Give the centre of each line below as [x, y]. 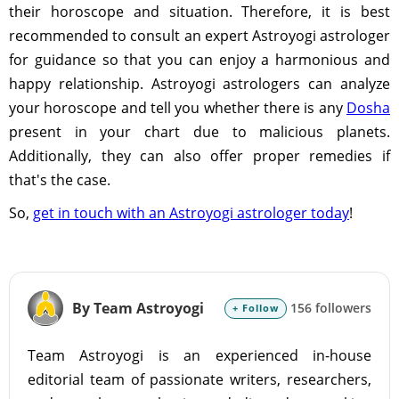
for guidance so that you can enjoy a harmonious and [199, 60]
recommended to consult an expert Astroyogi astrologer [199, 36]
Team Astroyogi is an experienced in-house [199, 355]
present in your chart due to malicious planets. [199, 132]
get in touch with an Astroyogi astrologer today [191, 213]
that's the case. [60, 180]
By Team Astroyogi [138, 308]
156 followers [329, 308]
